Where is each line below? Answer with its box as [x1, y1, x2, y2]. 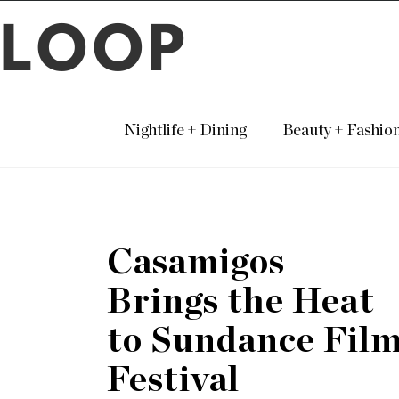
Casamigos [107, 244, 285, 281]
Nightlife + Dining [124, 123, 247, 139]
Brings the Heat [107, 283, 375, 320]
